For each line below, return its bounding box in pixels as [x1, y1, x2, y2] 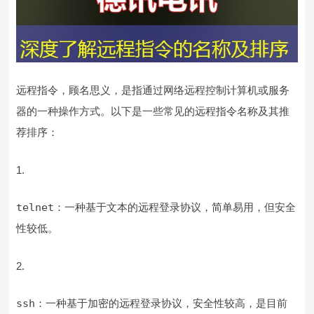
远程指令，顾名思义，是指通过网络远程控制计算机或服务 [16, 84, 290, 97]
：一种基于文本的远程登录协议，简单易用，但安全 [54, 201, 296, 214]
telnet [16, 201, 55, 214]
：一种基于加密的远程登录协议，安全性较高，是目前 [35, 297, 288, 310]
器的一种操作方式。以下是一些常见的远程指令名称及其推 [16, 105, 290, 118]
